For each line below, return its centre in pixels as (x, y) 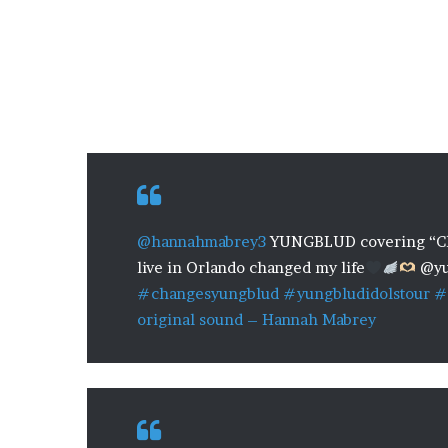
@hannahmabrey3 (201, 242)
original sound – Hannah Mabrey (256, 320)
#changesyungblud (208, 294)
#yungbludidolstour (356, 294)
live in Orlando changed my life (251, 268)
